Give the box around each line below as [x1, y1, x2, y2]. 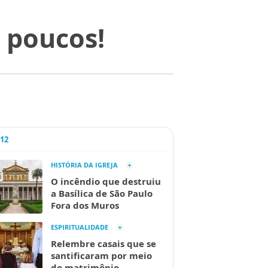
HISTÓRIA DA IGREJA [51, 160, 118, 169]
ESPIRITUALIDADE [51, 223, 108, 232]
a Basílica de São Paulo [51, 187, 153, 199]
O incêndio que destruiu [51, 175, 161, 187]
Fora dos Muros [51, 199, 119, 211]
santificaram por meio [51, 249, 152, 261]
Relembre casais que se [51, 237, 156, 249]
